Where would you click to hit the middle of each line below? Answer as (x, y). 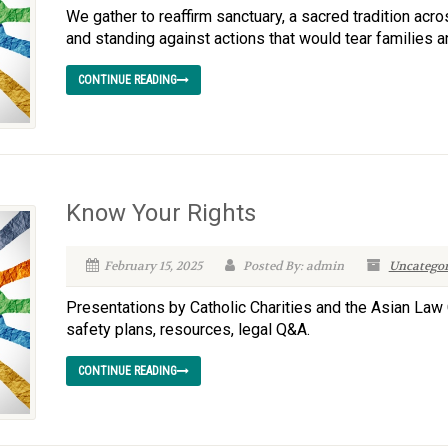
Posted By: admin (291, 266)
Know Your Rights (160, 213)
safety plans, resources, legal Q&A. (187, 330)
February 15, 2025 (152, 266)
